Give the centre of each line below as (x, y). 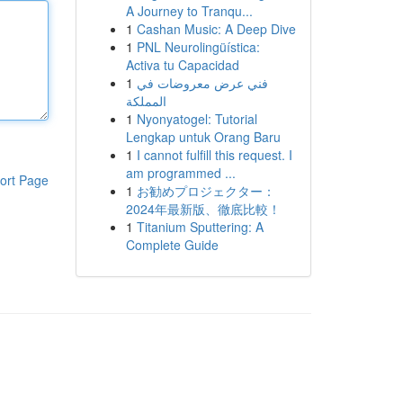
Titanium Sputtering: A (200, 227)
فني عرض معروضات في (202, 83)
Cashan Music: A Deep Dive (216, 29)
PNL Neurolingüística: (198, 47)
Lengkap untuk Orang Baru (203, 137)
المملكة (146, 101)
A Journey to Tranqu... (189, 11)
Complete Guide (172, 245)
